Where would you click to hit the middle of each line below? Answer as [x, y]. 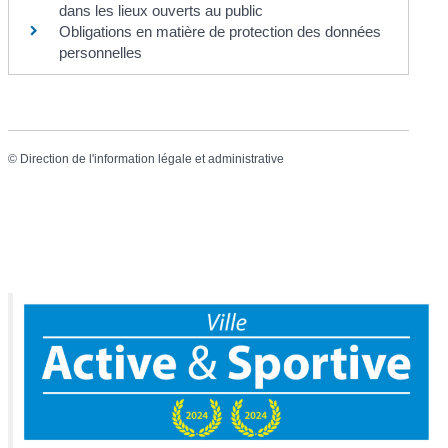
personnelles [101, 52]
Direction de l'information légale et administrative [152, 159]
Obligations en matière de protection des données [220, 31]
